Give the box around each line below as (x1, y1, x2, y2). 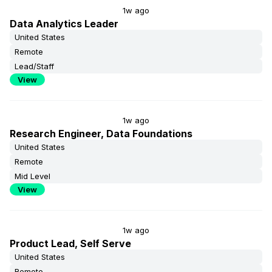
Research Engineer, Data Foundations (10, 127, 192, 140)
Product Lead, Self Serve (10, 237, 131, 250)
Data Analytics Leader (10, 18, 118, 30)
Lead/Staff (15, 61, 54, 71)
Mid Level (15, 171, 50, 181)
